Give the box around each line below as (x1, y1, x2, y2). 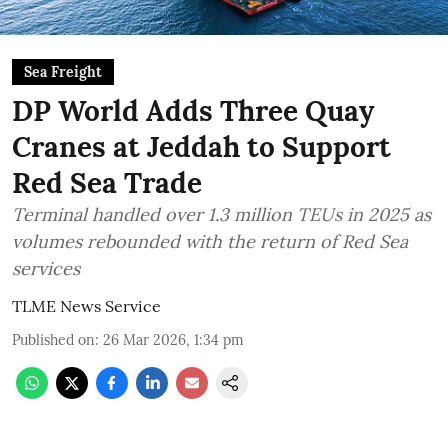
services (12, 257, 80, 280)
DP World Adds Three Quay (12, 93, 374, 129)
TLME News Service (12, 296, 161, 316)
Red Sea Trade (12, 165, 202, 201)
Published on (12, 331, 95, 349)
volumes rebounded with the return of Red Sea (12, 230, 408, 253)
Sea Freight (24, 63, 102, 81)
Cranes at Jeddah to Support (12, 129, 391, 165)
